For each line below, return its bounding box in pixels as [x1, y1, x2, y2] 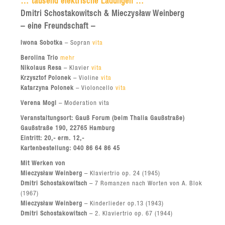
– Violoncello [74, 85, 116, 92]
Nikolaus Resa [21, 65, 62, 72]
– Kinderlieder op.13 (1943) [82, 200, 164, 207]
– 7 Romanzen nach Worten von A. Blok [87, 180, 203, 187]
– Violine [71, 75, 101, 82]
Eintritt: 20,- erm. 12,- [21, 135, 85, 142]
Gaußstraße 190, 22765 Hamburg [21, 125, 116, 132]
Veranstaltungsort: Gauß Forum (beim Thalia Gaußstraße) [21, 115, 185, 122]
